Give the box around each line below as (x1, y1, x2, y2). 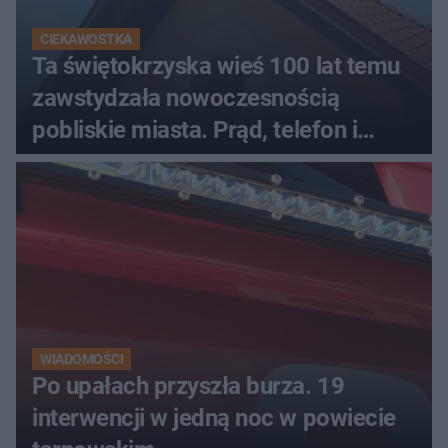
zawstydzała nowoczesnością (32, 84, 340, 113)
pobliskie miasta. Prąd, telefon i (32, 116, 358, 145)
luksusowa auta (32, 148, 193, 177)
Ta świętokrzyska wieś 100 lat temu (32, 52, 400, 81)
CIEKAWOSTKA (40, 31, 132, 48)
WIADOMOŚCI (40, 351, 124, 368)
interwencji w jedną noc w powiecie (32, 404, 396, 433)
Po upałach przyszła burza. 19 (32, 372, 345, 401)
